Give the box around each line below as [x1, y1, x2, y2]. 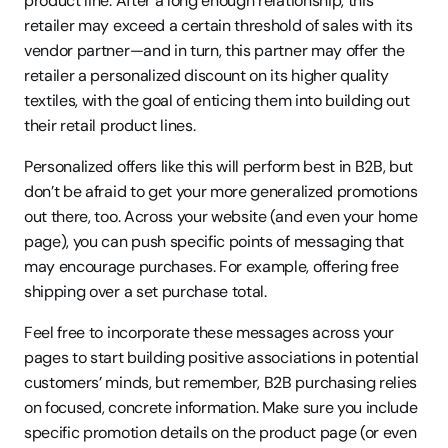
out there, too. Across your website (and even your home [24, 206, 418, 227]
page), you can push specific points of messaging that [24, 231, 405, 252]
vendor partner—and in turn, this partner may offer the [24, 40, 405, 61]
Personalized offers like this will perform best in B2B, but [24, 156, 414, 177]
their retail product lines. [24, 115, 196, 136]
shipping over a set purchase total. [24, 281, 267, 302]
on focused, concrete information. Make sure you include [24, 397, 418, 418]
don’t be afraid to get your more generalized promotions [24, 181, 418, 202]
